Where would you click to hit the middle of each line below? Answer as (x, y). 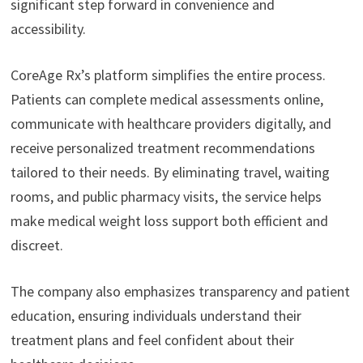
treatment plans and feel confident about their (152, 340)
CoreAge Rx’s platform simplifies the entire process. (168, 75)
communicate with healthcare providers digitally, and (171, 124)
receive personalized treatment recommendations (162, 148)
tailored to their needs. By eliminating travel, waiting (170, 173)
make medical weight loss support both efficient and (169, 221)
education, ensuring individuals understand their (156, 316)
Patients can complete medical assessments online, (167, 100)
